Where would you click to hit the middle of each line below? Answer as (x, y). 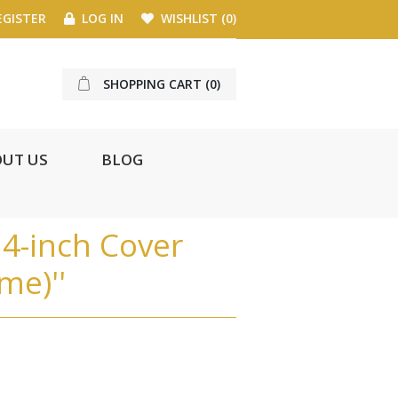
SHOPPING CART (152, 84)
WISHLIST (189, 18)
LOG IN (101, 18)
